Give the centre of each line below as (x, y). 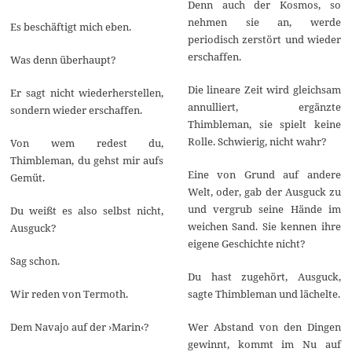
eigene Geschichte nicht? (246, 243)
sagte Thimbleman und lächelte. (264, 293)
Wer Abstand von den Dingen (264, 326)
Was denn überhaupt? (64, 59)
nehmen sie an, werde (264, 22)
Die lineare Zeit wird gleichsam (264, 89)
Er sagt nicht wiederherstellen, (87, 92)
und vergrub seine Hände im (264, 209)
